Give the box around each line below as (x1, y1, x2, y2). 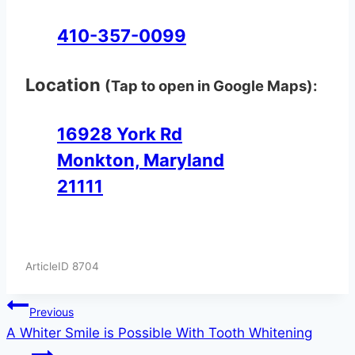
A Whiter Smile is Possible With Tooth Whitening (6, 324, 312, 341)
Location (25, 74, 105, 96)
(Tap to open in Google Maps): (105, 77, 317, 95)
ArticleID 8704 (25, 259, 99, 273)
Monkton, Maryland (57, 150, 224, 171)
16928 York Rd (57, 124, 182, 145)
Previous (29, 304, 74, 319)
